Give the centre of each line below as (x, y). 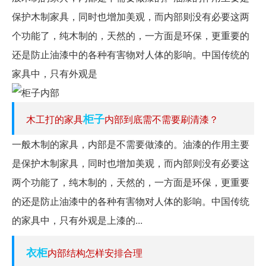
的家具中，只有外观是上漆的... (77, 220)
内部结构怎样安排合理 (95, 252)
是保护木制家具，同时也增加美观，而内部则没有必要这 (131, 163)
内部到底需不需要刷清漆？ (161, 119)
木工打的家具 (55, 119)
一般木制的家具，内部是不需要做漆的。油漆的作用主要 (131, 144)
